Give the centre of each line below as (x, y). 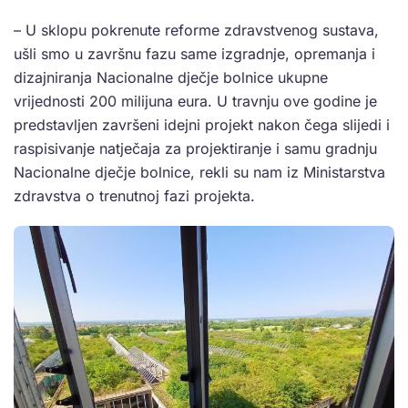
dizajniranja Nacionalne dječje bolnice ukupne (171, 77)
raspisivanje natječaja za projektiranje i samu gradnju (195, 148)
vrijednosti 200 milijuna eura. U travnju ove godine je (195, 101)
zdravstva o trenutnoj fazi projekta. (134, 195)
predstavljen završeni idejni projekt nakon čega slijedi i (202, 124)
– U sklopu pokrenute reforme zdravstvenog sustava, (196, 30)
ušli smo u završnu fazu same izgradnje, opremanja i (194, 53)
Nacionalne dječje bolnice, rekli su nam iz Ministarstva (199, 172)
